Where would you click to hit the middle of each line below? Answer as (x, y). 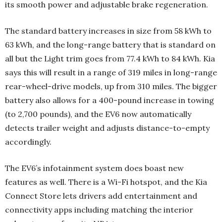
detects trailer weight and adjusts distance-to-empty (107, 128)
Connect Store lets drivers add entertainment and (101, 195)
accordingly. (28, 141)
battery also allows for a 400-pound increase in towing (110, 100)
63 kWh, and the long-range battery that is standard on (110, 44)
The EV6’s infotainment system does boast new (94, 168)
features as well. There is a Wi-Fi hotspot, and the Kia (106, 182)
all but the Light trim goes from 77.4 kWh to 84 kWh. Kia (110, 58)
